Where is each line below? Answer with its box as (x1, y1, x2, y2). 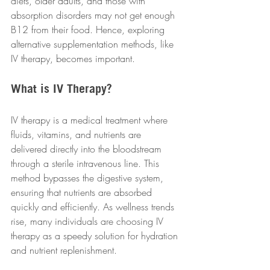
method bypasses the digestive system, (11, 171, 166, 185)
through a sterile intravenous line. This (11, 157, 162, 171)
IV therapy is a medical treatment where (11, 113, 171, 127)
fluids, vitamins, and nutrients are (11, 128, 144, 142)
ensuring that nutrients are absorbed (11, 186, 155, 199)
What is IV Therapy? (11, 81, 112, 96)
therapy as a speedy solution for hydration (11, 229, 181, 243)
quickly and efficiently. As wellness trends (11, 200, 177, 214)
